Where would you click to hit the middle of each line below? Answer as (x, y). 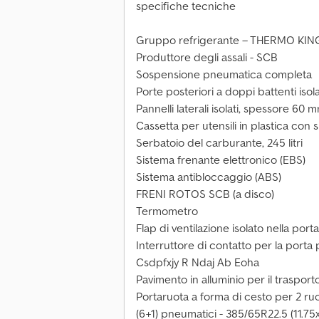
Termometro (167, 211)
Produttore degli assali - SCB (207, 57)
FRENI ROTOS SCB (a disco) (205, 194)
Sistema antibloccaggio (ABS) (209, 177)
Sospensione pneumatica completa (224, 74)
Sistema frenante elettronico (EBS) (221, 160)
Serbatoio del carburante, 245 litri (219, 143)
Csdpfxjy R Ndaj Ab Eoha (198, 262)
